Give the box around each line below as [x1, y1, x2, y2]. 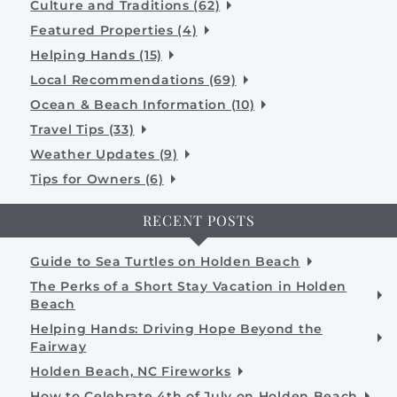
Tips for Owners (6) [30, 171, 164, 188]
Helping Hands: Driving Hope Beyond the [30, 321, 323, 338]
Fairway [30, 339, 87, 355]
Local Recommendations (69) [30, 72, 237, 89]
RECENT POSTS [142, 211, 255, 230]
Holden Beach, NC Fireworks [30, 363, 231, 380]
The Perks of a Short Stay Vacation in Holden [30, 278, 347, 295]
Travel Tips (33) [30, 121, 135, 138]
